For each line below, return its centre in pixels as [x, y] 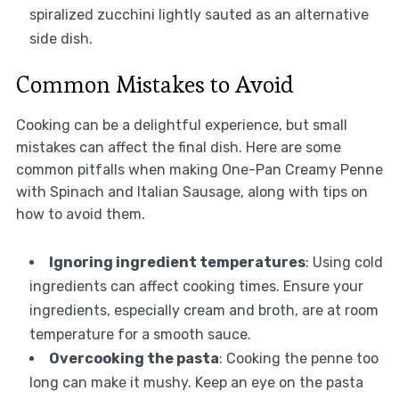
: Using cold [344, 263]
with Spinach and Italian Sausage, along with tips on [191, 192]
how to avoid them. [80, 215]
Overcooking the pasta [134, 359]
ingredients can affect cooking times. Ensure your [196, 287]
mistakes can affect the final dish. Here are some [178, 148]
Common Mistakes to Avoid [155, 85]
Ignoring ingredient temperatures [177, 263]
